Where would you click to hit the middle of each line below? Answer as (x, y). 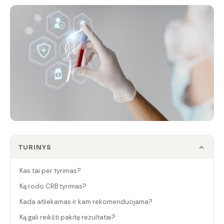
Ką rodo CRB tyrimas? (53, 186)
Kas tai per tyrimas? (50, 171)
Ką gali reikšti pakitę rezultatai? (67, 217)
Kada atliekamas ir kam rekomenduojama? (86, 202)
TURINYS (35, 147)
